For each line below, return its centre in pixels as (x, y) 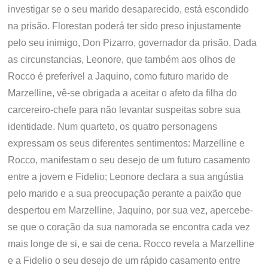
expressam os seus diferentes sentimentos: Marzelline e (127, 143)
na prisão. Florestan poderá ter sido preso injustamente (125, 26)
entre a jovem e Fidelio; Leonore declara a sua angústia (126, 177)
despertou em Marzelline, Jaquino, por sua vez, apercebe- (131, 210)
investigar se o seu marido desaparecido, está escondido (129, 9)
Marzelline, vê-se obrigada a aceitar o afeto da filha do (123, 93)
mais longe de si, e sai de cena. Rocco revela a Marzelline (131, 244)
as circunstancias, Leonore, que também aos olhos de (122, 60)
